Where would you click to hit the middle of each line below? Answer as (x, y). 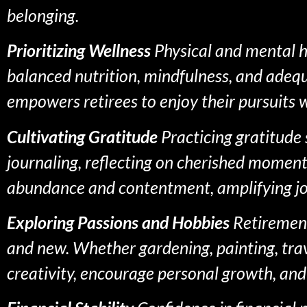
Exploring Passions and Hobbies (118, 222)
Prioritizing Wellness (79, 50)
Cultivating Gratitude (82, 136)
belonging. (43, 15)
